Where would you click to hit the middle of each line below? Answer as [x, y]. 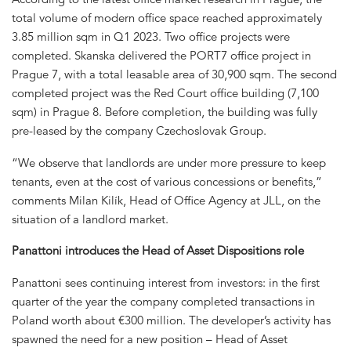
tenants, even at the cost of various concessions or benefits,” [167, 181]
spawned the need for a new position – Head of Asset [150, 339]
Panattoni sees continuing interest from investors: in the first [166, 283]
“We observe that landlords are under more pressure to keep [169, 162]
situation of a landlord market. [90, 219]
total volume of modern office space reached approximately [167, 17]
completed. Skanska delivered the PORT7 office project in [161, 55]
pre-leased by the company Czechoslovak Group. [139, 130]
